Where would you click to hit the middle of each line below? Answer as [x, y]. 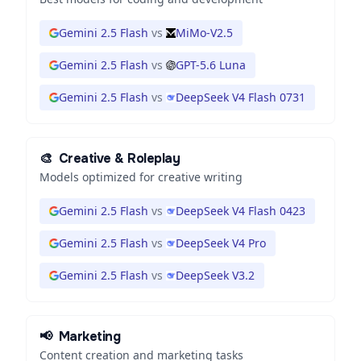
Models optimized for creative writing [141, 177]
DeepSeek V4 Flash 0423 [241, 211]
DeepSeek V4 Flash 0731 [241, 97]
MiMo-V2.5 [204, 33]
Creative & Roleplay [119, 158]
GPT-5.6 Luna [211, 65]
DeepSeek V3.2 [215, 275]
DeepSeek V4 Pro [221, 243]
